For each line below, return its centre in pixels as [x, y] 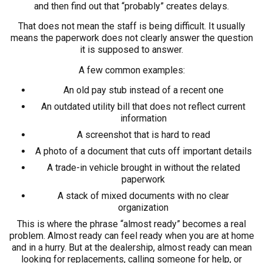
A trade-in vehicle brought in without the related [143, 168]
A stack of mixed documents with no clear [143, 196]
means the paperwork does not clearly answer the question [131, 38]
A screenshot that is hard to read [143, 135]
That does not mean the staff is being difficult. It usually [131, 26]
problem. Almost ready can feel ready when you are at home [131, 236]
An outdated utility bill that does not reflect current [143, 107]
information [143, 119]
